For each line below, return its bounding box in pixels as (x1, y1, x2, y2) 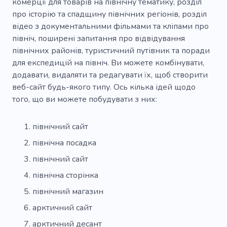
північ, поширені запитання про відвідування (12, 33, 185, 45)
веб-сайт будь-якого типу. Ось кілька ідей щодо (12, 82, 196, 93)
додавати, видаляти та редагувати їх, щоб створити (12, 69, 208, 81)
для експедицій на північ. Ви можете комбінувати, (12, 57, 204, 69)
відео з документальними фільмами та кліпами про (12, 21, 209, 32)
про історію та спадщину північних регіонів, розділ (12, 9, 207, 20)
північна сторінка (32, 170, 98, 181)
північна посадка (32, 137, 96, 149)
